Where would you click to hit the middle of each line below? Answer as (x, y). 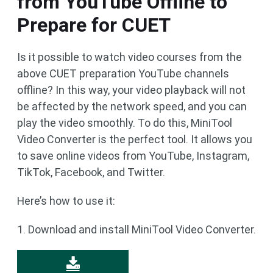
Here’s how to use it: (66, 200)
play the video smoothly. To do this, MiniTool (125, 122)
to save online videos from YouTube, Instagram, (133, 155)
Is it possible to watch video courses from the (129, 57)
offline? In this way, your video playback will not (131, 90)
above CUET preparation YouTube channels (123, 73)
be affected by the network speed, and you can (132, 106)
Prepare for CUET (94, 25)
